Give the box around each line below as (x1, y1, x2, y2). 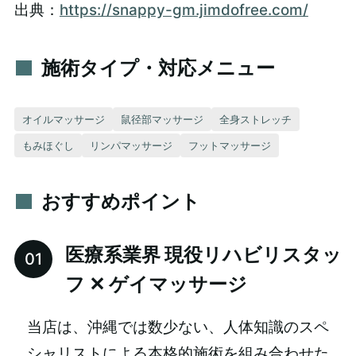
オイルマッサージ (21, 112, 105, 126)
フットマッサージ (188, 139, 271, 153)
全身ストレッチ (219, 113, 292, 126)
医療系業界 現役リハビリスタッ (64, 243, 342, 267)
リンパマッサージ (89, 138, 172, 152)
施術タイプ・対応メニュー (41, 56, 275, 79)
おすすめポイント (41, 190, 200, 214)
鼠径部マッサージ (120, 113, 203, 126)
